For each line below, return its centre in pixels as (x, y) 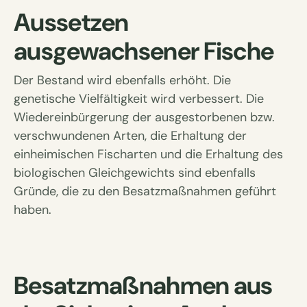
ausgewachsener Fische (144, 51)
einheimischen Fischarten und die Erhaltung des (148, 154)
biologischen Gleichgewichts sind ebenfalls (135, 173)
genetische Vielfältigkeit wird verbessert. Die (139, 99)
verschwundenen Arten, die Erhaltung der (130, 136)
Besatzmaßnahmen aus (143, 285)
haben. (33, 210)
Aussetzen (71, 22)
